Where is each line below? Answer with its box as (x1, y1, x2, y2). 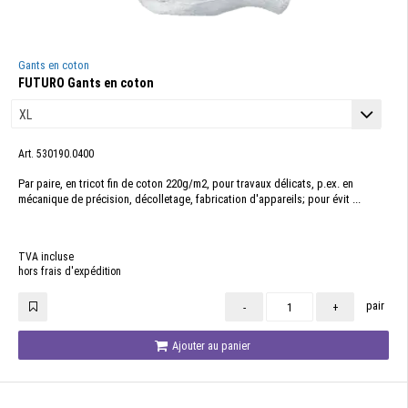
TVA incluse (18, 250, 74, 263)
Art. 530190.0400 (18, 148, 94, 160)
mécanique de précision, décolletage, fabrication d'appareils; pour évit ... (18, 192, 361, 206)
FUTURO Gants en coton (18, 76, 154, 90)
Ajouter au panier (169, 339, 250, 352)
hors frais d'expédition (18, 265, 121, 278)
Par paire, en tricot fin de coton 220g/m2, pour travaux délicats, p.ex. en (18, 177, 353, 190)
